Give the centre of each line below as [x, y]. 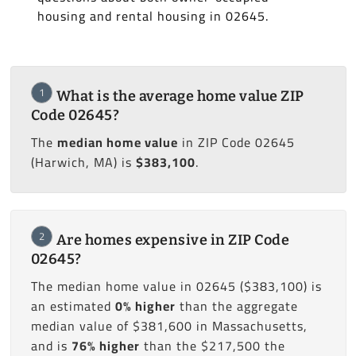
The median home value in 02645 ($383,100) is [176, 286]
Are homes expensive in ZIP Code [172, 240]
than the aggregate [236, 306]
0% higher [145, 306]
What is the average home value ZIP [180, 97]
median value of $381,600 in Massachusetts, [169, 326]
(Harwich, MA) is [83, 163]
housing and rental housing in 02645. [153, 16]
